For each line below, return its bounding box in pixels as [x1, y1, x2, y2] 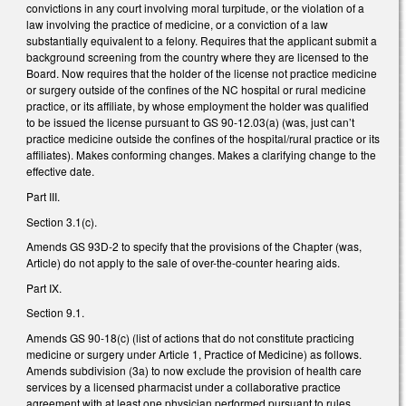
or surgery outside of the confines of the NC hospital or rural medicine [26, 82, 366, 98]
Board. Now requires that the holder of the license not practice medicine [26, 65, 377, 82]
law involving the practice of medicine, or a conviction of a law [26, 16, 328, 33]
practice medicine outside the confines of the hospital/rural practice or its [26, 130, 380, 147]
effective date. [26, 163, 94, 179]
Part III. [26, 188, 60, 204]
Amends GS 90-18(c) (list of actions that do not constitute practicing [26, 329, 354, 345]
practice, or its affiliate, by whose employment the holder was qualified [26, 98, 369, 114]
